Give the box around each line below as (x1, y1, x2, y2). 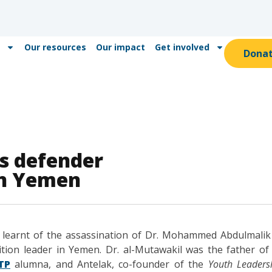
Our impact (95, 41, 145, 53)
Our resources (24, 41, 86, 53)
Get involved (154, 41, 209, 53)
